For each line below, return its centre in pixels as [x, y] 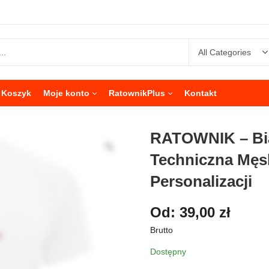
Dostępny [168, 251]
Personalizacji [201, 181]
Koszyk [16, 93]
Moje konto [66, 93]
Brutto [162, 230]
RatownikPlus [137, 93]
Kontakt [201, 93]
